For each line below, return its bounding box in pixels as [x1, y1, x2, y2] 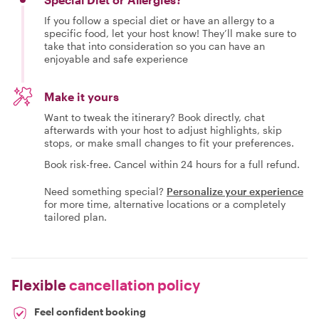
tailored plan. [44, 210, 107, 223]
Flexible [11, 276, 66, 293]
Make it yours [44, 89, 119, 103]
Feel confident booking [34, 305, 146, 318]
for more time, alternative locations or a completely [44, 197, 286, 210]
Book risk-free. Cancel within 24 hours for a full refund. [44, 157, 300, 170]
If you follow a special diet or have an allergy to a [44, 14, 275, 26]
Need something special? [44, 184, 164, 197]
